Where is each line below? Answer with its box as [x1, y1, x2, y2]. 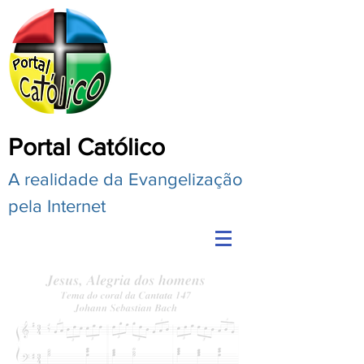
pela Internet [8, 197, 106, 215]
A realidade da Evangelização [8, 170, 243, 188]
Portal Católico [8, 134, 165, 160]
